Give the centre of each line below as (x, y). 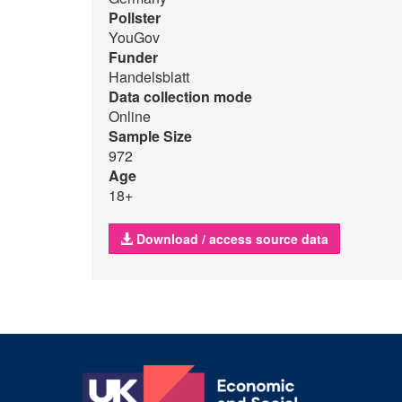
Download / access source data (231, 239)
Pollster (135, 17)
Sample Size (150, 136)
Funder (133, 57)
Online (130, 116)
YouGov (134, 37)
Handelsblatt (149, 77)
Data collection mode (180, 96)
